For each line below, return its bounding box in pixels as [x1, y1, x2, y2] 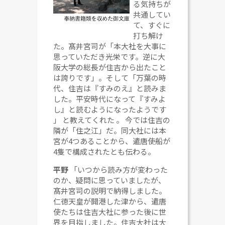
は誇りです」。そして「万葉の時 [53, 72, 167, 83]
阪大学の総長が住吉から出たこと [53, 61, 167, 72]
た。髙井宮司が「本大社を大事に [53, 40, 167, 51]
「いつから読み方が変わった [70, 164, 168, 175]
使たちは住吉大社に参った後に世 [53, 206, 167, 217]
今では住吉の [125, 114, 171, 125]
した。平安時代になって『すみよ [53, 93, 166, 104]
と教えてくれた [62, 114, 117, 125]
